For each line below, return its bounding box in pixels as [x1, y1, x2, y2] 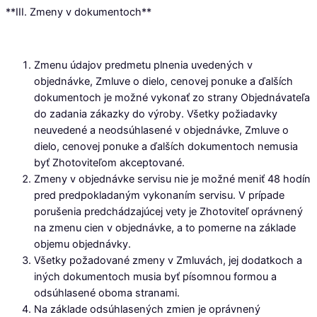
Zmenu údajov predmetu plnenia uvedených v [34, 59, 253, 72]
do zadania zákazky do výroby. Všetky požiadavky [34, 108, 277, 121]
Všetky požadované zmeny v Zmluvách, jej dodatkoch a [34, 254, 302, 267]
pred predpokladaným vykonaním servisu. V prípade [34, 189, 284, 202]
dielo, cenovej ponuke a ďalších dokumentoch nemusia [34, 140, 298, 154]
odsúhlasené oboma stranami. [34, 287, 180, 300]
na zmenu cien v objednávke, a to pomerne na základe [34, 221, 296, 235]
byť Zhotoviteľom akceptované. [34, 156, 185, 170]
